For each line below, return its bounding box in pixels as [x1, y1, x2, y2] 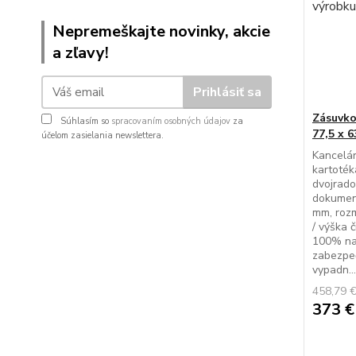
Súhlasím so [58, 115, 111, 127]
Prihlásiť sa [192, 83, 261, 101]
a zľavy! [52, 42, 109, 64]
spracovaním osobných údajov [111, 115, 230, 127]
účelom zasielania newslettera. [41, 130, 164, 141]
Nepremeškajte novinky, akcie [52, 21, 270, 42]
